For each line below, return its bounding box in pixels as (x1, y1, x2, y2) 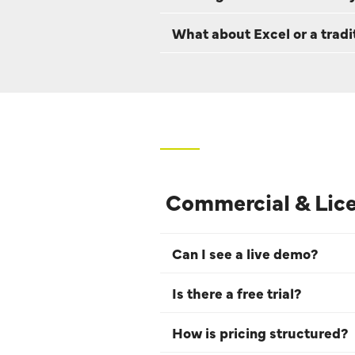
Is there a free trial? (172, 282, 301, 303)
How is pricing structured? (172, 322, 348, 342)
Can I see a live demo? (172, 242, 318, 263)
